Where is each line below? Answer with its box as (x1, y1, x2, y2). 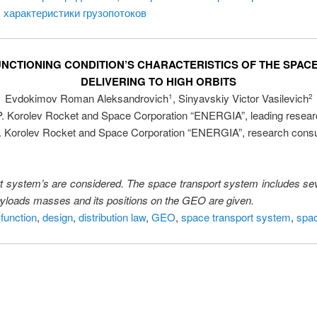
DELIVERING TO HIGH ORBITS (81, 74, 236, 90)
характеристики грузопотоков (3, 4, 146, 20)
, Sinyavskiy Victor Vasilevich (172, 91, 309, 106)
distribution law (78, 209, 146, 225)
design (42, 209, 73, 225)
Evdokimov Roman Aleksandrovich (4, 91, 168, 106)
